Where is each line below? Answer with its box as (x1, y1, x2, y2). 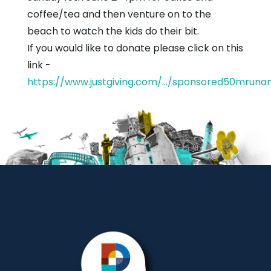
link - (27, 57, 51, 72)
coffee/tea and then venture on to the (27, 7, 211, 21)
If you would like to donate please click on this (27, 41, 243, 55)
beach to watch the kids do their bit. (27, 24, 199, 38)
